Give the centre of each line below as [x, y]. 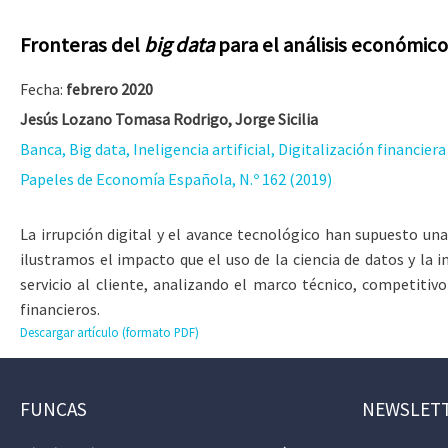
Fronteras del [82, 45]
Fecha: [43, 89]
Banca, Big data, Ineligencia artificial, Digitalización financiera [233, 149]
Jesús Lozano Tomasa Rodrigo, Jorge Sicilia [169, 119]
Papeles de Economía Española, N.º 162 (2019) [176, 179]
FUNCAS [53, 408]
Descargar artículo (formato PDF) [109, 332]
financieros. [60, 309]
